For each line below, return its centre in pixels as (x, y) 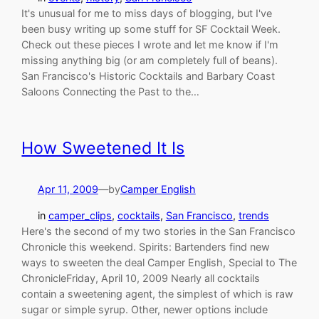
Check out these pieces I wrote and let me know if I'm (150, 44)
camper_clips (80, 215)
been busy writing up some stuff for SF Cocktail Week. (151, 28)
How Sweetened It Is (103, 148)
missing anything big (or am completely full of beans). (150, 60)
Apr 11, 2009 (68, 189)
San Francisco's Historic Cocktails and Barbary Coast (148, 75)
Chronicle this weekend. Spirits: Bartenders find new (146, 246)
